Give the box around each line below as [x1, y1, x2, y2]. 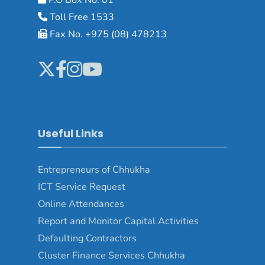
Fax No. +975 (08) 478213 [47, 27, 167, 41]
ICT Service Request [38, 180, 125, 193]
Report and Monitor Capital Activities [38, 214, 199, 228]
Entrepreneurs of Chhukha [38, 163, 150, 176]
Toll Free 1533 [47, 10, 114, 24]
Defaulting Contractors [38, 231, 137, 245]
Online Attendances [38, 197, 124, 211]
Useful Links [38, 125, 104, 141]
